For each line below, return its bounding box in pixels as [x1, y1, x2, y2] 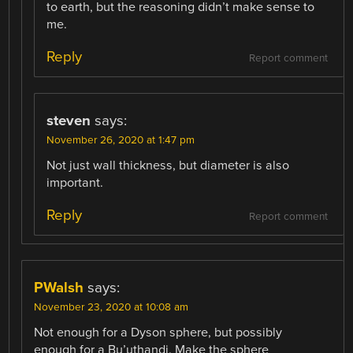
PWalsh [34, 279, 84, 297]
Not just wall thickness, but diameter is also [46, 157, 290, 173]
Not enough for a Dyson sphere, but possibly [34, 325, 283, 341]
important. [46, 174, 104, 191]
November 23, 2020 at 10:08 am [34, 301, 189, 314]
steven [46, 111, 91, 129]
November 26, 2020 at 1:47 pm [46, 133, 195, 147]
